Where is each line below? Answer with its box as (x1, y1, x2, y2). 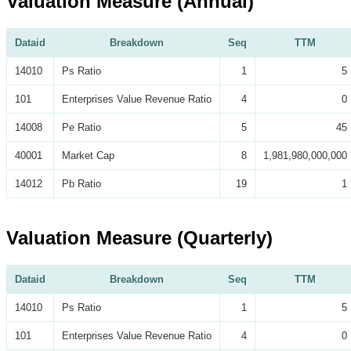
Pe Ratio (62, 121, 101, 133)
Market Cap (62, 149, 114, 161)
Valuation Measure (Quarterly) (6, 227, 273, 249)
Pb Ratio (62, 177, 101, 190)
